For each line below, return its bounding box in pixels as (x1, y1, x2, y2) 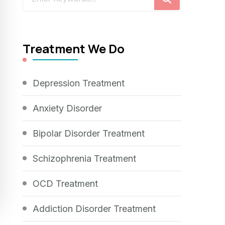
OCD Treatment (33, 178, 98, 189)
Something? (23, 17, 72, 28)
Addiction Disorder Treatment (33, 203, 156, 214)
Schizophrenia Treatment (33, 153, 137, 164)
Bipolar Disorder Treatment (33, 128, 145, 139)
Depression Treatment (33, 77, 125, 88)
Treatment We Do (23, 40, 125, 57)
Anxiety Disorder (33, 102, 102, 114)
